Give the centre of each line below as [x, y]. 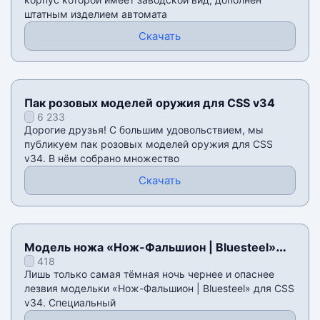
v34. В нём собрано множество [101, 159]
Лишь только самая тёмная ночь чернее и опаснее [149, 274]
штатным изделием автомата [95, 14]
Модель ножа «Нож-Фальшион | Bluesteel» [150, 247]
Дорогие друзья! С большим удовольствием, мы [144, 130]
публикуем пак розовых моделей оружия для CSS [148, 144]
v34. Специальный [70, 303]
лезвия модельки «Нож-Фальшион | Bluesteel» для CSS [159, 289]
